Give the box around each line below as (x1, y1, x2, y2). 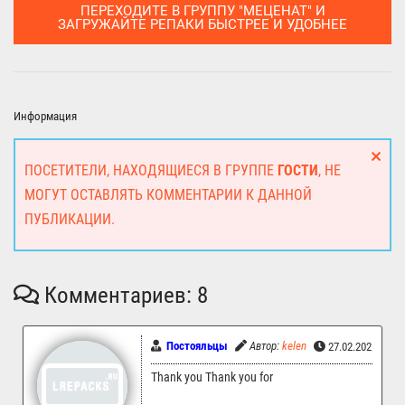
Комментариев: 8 (39, 282, 208, 309)
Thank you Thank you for (151, 370, 273, 386)
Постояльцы (166, 339, 228, 353)
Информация (14, 109, 77, 124)
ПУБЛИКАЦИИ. (24, 211, 115, 229)
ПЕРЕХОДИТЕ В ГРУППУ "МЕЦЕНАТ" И (80, 3, 325, 20)
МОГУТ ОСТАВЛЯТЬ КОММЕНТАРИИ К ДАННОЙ (24, 186, 312, 204)
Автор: (247, 339, 282, 353)
